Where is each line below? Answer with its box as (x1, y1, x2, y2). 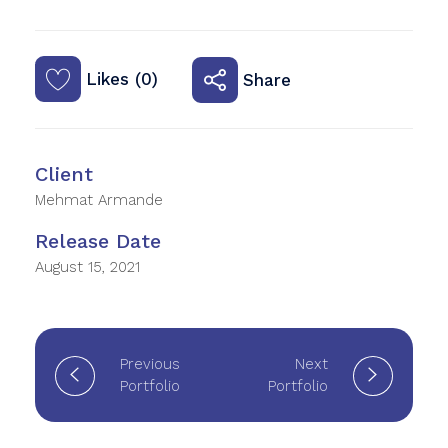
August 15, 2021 (35, 258, 140, 277)
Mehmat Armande (35, 191, 163, 210)
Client (35, 162, 93, 187)
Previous (120, 355, 180, 374)
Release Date (35, 229, 161, 254)
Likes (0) (86, 69, 158, 90)
